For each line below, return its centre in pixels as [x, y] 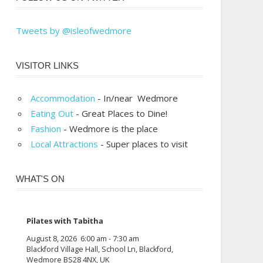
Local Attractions [65, 144]
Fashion [46, 129]
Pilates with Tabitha [65, 221]
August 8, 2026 [52, 239]
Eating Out [52, 114]
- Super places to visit [143, 144]
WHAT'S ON [40, 179]
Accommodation [63, 98]
